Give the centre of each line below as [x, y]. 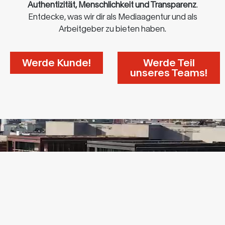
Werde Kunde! [56, 63]
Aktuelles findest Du [113, 176]
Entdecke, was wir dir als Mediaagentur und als [113, 17]
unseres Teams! [169, 73]
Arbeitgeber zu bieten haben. [113, 29]
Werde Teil [169, 63]
